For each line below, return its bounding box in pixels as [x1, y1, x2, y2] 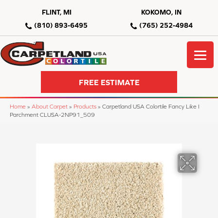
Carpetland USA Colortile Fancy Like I [102, 103, 200, 110]
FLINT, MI [41, 8, 72, 16]
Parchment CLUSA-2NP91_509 [10, 111, 95, 118]
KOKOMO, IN [141, 8, 182, 16]
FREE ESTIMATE [78, 77, 140, 87]
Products [73, 103, 96, 110]
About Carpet [32, 103, 68, 110]
